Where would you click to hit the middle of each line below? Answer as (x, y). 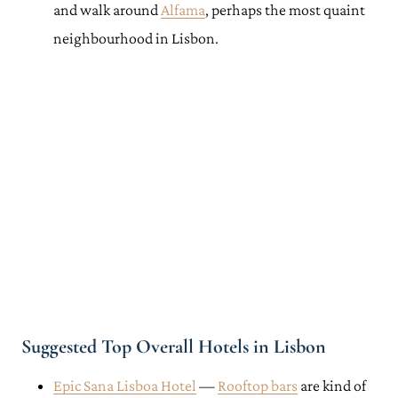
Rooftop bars (258, 386)
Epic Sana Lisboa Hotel (125, 386)
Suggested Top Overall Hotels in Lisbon (174, 346)
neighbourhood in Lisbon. (137, 38)
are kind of (332, 386)
